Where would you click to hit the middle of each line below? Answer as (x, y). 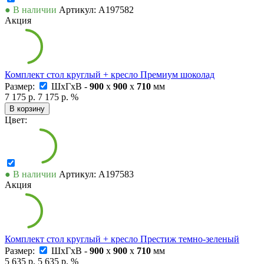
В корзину (27, 108)
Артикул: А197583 (96, 174)
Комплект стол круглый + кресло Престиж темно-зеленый (122, 239)
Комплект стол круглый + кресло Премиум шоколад (110, 74)
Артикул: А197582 (96, 9)
